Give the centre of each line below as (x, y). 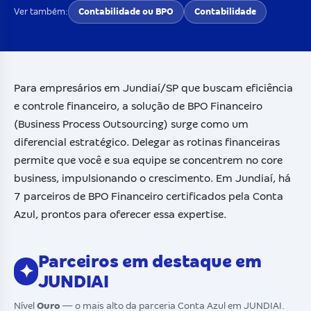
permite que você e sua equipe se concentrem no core (148, 160)
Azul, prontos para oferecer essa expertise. (120, 214)
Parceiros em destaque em (150, 261)
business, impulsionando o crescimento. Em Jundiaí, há (152, 178)
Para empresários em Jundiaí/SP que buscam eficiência (153, 88)
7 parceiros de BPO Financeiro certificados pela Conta (149, 196)
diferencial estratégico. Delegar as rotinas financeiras (147, 142)
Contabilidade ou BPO (126, 12)
